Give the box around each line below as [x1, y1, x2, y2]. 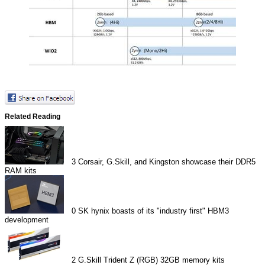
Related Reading [5, 112, 60, 120]
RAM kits [5, 166, 37, 175]
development [5, 215, 49, 224]
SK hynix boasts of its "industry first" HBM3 [78, 206, 230, 215]
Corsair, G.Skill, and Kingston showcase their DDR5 [78, 157, 256, 166]
